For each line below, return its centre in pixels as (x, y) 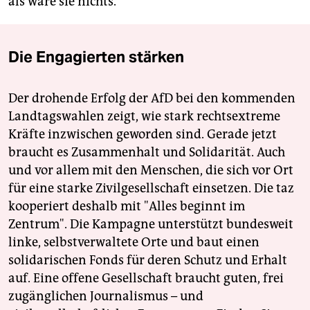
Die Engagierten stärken (96, 57)
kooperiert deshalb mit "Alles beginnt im (127, 207)
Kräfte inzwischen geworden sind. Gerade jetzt (143, 135)
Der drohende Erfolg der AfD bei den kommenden (152, 99)
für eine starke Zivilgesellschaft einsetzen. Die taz (151, 189)
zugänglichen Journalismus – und (106, 297)
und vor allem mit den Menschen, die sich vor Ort (151, 171)
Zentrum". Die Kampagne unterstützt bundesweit (151, 225)
